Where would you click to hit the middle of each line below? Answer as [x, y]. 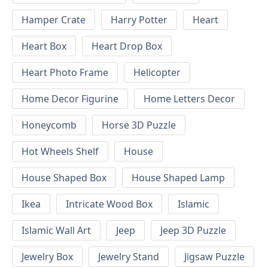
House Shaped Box [64, 178]
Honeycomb [49, 125]
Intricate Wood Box [109, 204]
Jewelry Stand [129, 257]
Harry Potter [139, 20]
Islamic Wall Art [56, 231]
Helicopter [157, 73]
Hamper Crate [54, 20]
